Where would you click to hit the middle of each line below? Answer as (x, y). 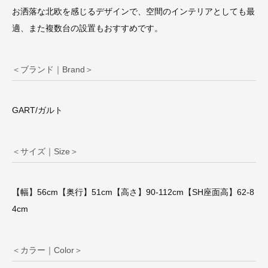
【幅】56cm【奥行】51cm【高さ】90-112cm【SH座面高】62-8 (133, 192)
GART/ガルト (37, 110)
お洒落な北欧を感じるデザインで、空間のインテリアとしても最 (133, 12)
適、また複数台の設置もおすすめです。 (87, 28)
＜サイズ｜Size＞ (45, 152)
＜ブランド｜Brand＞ (53, 70)
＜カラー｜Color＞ (47, 250)
